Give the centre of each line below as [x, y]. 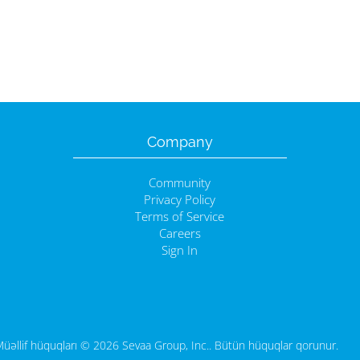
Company [180, 142]
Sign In [180, 250]
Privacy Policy [180, 200]
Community [180, 183]
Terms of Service [180, 217]
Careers [180, 233]
